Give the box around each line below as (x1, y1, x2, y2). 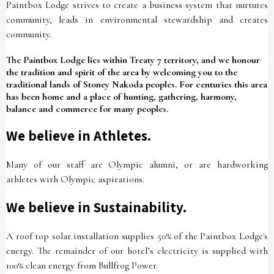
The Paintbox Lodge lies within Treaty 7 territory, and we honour (6, 54, 260, 66)
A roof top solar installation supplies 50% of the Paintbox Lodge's (6, 230, 268, 242)
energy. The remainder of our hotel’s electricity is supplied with (6, 245, 268, 257)
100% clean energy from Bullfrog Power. (6, 259, 158, 272)
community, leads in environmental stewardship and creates (6, 13, 268, 26)
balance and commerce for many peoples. (6, 103, 168, 115)
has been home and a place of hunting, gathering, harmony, (6, 91, 237, 103)
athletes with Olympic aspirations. (6, 173, 144, 185)
